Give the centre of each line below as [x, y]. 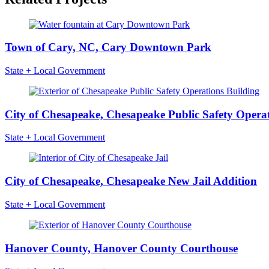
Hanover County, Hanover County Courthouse [121, 248]
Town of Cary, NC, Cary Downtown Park [108, 47]
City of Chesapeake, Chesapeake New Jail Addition [131, 181]
